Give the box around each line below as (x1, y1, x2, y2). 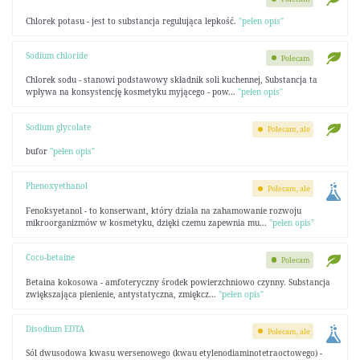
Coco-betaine (25, 252, 75, 264)
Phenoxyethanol (25, 180, 88, 192)
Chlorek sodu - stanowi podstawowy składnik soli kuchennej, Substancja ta (25, 74, 317, 86)
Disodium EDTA (25, 322, 84, 334)
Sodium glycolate (25, 121, 91, 133)
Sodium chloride (25, 49, 88, 61)
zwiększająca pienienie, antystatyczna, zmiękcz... (25, 288, 219, 300)
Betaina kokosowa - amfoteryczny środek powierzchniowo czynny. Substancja (25, 276, 330, 288)
